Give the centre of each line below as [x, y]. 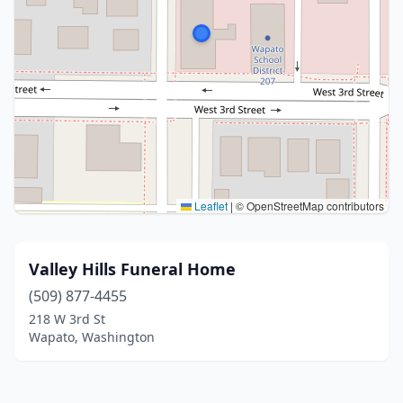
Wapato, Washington [92, 337]
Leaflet [210, 206]
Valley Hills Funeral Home [132, 269]
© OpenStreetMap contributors [309, 206]
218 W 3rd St [67, 319]
